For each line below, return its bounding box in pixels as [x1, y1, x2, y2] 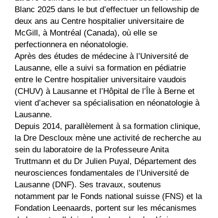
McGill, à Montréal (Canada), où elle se [15, 28, 157, 37]
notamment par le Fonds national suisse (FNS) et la [15, 192, 202, 201]
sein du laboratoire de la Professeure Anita [15, 145, 169, 154]
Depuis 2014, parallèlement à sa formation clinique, [15, 122, 200, 131]
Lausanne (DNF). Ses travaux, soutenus [15, 180, 161, 189]
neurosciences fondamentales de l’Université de [15, 168, 189, 178]
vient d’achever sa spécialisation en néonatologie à [15, 98, 200, 108]
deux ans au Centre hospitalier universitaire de [15, 17, 184, 26]
